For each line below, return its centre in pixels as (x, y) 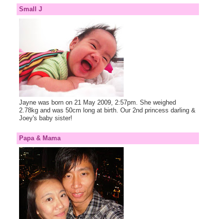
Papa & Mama (40, 138)
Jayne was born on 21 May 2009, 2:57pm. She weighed (97, 102)
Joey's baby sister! (45, 118)
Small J (30, 9)
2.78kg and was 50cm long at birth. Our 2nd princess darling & (107, 110)
